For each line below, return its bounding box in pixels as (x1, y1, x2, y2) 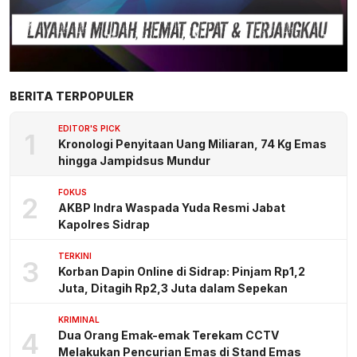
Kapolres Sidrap (58, 218, 150, 232)
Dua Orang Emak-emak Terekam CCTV (58, 328, 279, 343)
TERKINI (58, 251, 92, 261)
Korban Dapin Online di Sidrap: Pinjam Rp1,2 (58, 265, 305, 279)
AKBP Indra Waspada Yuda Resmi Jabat (58, 201, 285, 215)
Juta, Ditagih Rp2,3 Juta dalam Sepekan (58, 281, 288, 296)
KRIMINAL (58, 315, 100, 325)
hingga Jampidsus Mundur (58, 154, 210, 168)
